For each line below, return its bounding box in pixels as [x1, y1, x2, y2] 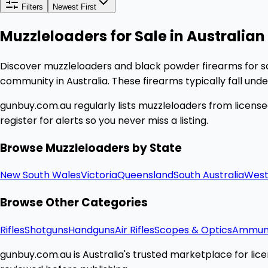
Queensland [117, 168, 173, 182]
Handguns [68, 223, 115, 237]
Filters [19, 2, 43, 12]
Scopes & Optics [154, 223, 232, 237]
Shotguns [25, 223, 68, 237]
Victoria [81, 168, 117, 182]
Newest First [53, 2, 96, 12]
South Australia [173, 168, 244, 182]
